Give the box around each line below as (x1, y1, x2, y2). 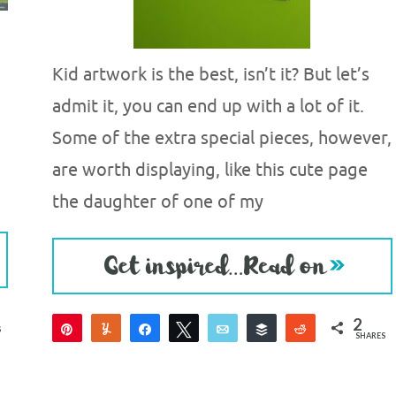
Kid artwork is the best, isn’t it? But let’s (51, 64, 369, 86)
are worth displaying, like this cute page (51, 159, 368, 181)
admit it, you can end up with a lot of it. (51, 95, 364, 118)
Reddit (318, 321, 356, 336)
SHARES (355, 331, 386, 340)
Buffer (279, 321, 316, 336)
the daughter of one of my (51, 191, 263, 213)
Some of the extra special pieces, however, (51, 127, 392, 149)
